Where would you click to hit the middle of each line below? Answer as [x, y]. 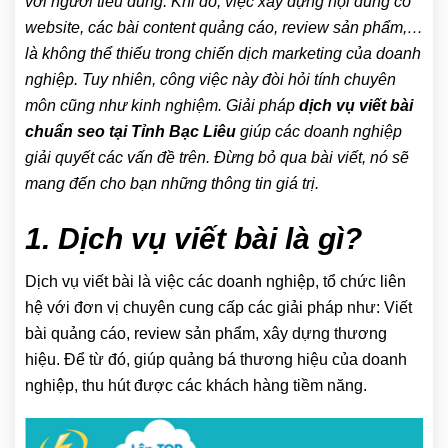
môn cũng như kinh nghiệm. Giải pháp [162, 105]
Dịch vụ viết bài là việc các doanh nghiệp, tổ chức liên [215, 281]
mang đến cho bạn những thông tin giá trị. [172, 183]
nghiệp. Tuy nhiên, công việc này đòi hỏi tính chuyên [210, 79]
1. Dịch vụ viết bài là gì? [193, 238]
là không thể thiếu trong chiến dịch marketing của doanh [223, 53]
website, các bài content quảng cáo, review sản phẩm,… [224, 27]
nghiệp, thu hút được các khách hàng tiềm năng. [196, 385]
